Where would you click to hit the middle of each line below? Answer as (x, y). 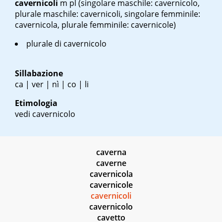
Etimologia (36, 103)
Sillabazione (39, 74)
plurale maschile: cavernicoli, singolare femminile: (108, 14)
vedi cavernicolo (45, 114)
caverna (111, 152)
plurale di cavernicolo (66, 44)
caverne (111, 163)
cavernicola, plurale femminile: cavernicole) (95, 25)
